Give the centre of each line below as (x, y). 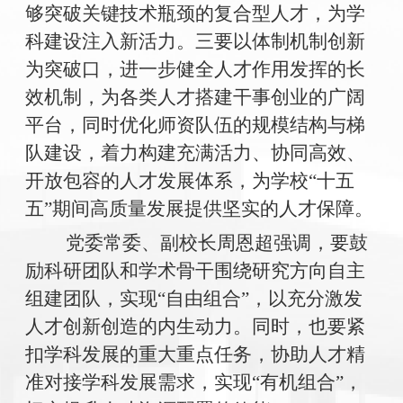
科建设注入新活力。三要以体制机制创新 (195, 42)
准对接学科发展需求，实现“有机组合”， (193, 382)
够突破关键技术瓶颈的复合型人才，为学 (195, 14)
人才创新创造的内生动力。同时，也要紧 (195, 326)
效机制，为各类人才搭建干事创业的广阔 (195, 98)
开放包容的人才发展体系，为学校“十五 (189, 181)
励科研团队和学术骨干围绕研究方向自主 (195, 270)
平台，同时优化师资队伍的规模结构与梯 (195, 125)
